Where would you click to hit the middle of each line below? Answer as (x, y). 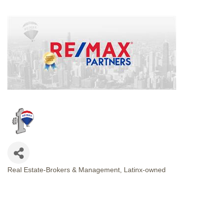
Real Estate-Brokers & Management (64, 170)
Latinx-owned (145, 170)
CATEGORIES (32, 179)
